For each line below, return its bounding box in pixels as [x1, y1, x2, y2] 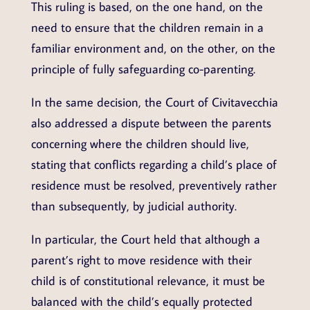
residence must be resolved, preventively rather [30, 176, 277, 193]
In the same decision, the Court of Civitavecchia [30, 93, 278, 110]
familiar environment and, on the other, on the [30, 39, 275, 56]
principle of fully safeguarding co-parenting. [30, 60, 255, 77]
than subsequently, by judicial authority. [30, 197, 237, 214]
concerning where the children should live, [30, 135, 249, 152]
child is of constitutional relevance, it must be [30, 272, 265, 289]
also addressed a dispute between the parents [30, 114, 271, 131]
